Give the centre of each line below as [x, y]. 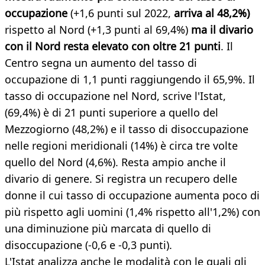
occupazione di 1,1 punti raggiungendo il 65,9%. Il [130, 80]
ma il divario [222, 30]
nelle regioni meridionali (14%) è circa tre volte [121, 146]
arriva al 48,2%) [212, 13]
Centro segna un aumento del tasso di [101, 63]
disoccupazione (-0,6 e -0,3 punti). [88, 245]
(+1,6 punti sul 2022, [122, 13]
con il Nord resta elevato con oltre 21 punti [113, 46]
